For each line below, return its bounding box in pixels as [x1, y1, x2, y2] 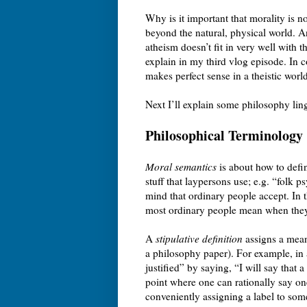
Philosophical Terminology [145, 125, 303, 145]
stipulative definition [156, 231, 243, 245]
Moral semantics [145, 159, 217, 173]
